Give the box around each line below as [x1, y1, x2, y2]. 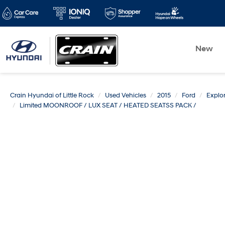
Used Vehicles [105, 91, 146, 99]
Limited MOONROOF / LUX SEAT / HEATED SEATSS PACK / [20, 101, 196, 109]
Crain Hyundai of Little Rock [10, 91, 94, 99]
